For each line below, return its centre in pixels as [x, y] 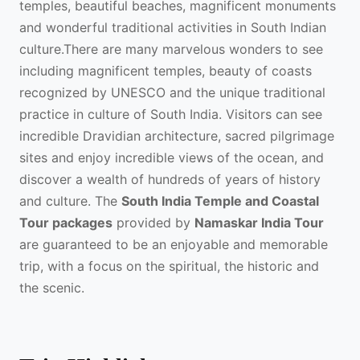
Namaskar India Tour [259, 223]
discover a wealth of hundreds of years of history [170, 180]
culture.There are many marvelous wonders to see [171, 49]
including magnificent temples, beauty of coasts [166, 71]
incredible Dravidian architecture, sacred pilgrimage [177, 136]
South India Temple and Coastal [220, 201]
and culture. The [70, 201]
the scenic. [52, 288]
